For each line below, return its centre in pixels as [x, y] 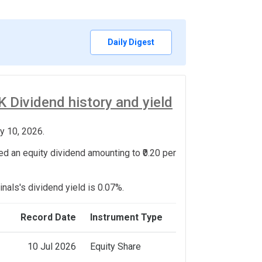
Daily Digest [131, 42]
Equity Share [116, 247]
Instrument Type [126, 218]
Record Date [48, 218]
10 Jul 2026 [52, 247]
